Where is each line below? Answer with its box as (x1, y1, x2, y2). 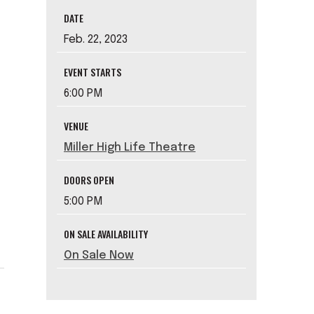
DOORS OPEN (64, 172, 114, 188)
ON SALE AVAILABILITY (64, 226, 148, 242)
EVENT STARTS (64, 64, 121, 80)
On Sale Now (64, 250, 134, 262)
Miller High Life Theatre (64, 142, 196, 154)
